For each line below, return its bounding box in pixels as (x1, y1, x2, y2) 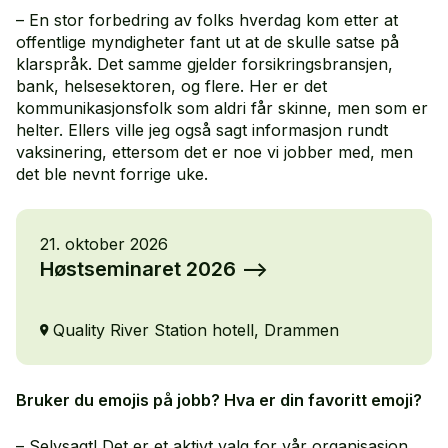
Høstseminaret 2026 (40, 257, 236, 282)
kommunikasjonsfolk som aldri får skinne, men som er (16, 98, 428, 119)
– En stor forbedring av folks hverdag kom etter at (16, 10, 398, 31)
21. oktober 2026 (40, 234, 168, 255)
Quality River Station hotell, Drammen (53, 320, 339, 341)
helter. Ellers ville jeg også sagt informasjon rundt (16, 120, 388, 141)
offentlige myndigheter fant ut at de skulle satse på (16, 32, 399, 53)
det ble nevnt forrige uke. (16, 164, 208, 185)
